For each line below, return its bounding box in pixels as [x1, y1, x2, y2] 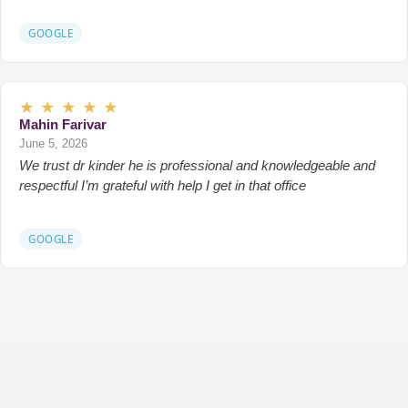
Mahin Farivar [19, 116, 107, 132]
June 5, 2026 [19, 136, 87, 150]
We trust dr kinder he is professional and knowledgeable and [19, 157, 375, 173]
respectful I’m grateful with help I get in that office [19, 177, 306, 193]
